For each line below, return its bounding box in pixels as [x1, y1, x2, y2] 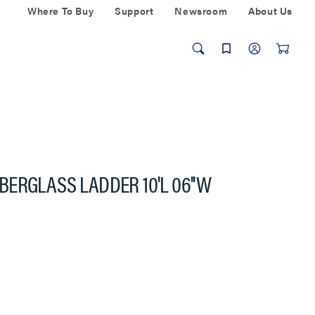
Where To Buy [27, 4, 94, 18]
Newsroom [174, 4, 228, 18]
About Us [248, 4, 292, 18]
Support [115, 4, 154, 18]
